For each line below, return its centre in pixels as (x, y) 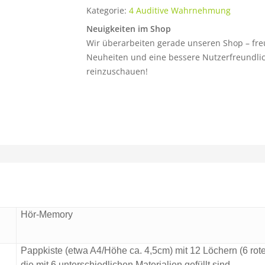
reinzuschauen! (117, 71)
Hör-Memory (47, 214)
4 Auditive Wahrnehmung (180, 10)
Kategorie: (107, 10)
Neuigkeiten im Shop (128, 29)
